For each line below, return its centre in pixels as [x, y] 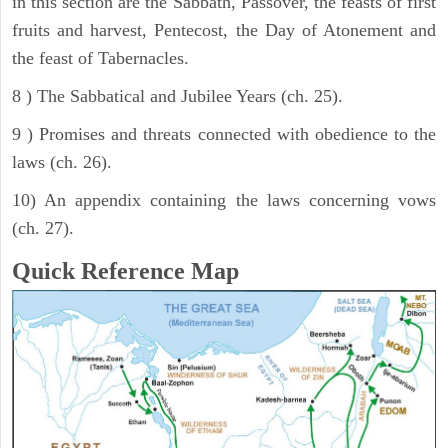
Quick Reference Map [125, 271]
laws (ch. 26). [62, 162]
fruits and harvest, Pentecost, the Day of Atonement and [224, 30]
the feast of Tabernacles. [100, 58]
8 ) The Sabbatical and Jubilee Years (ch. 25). [177, 96]
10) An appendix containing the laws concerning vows [224, 200]
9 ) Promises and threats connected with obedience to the [224, 134]
